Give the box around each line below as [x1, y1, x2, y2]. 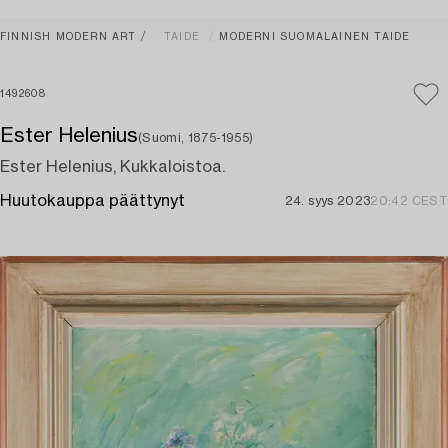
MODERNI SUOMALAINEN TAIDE [219, 32, 411, 42]
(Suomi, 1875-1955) [138, 132, 254, 144]
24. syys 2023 [284, 195, 371, 207]
